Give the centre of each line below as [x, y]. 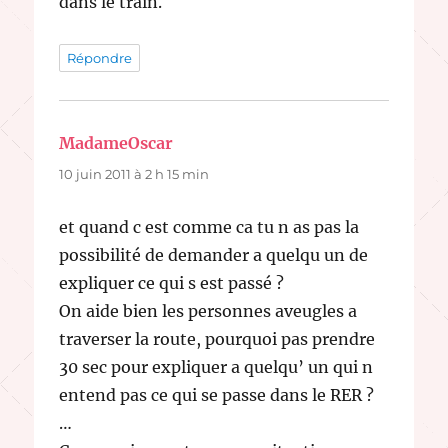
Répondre [100, 57]
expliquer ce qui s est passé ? [172, 282]
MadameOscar [116, 142]
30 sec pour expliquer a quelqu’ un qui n [216, 366]
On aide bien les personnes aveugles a [208, 310]
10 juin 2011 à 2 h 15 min [134, 173]
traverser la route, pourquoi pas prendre [217, 338]
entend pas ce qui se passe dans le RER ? [217, 394]
